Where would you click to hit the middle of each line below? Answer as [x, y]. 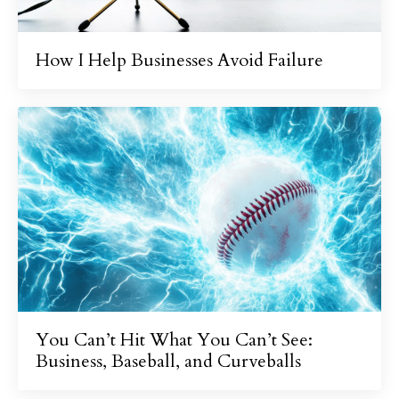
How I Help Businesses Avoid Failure [179, 61]
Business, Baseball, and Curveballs [168, 361]
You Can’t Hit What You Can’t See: [174, 339]
